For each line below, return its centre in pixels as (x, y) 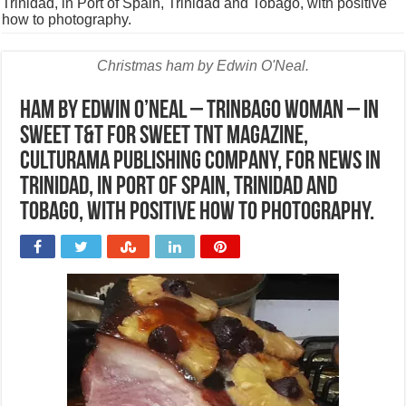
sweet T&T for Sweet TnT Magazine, (164, 136)
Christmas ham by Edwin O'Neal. (203, 65)
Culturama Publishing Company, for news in (201, 162)
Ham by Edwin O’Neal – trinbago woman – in (200, 111)
